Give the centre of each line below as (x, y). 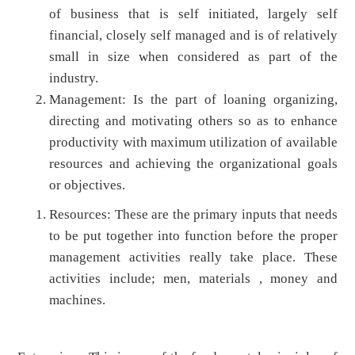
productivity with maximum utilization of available (193, 143)
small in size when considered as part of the (193, 57)
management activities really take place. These (193, 258)
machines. (78, 300)
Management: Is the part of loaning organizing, (193, 100)
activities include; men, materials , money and (193, 279)
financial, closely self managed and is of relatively (193, 36)
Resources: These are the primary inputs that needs (193, 215)
